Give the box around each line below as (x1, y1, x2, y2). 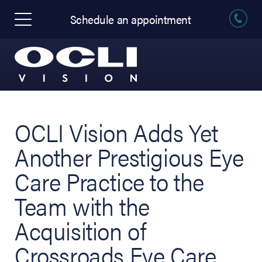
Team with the (15, 188, 150, 223)
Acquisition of (15, 213, 146, 247)
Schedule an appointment (70, 11, 191, 27)
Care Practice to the (15, 164, 205, 198)
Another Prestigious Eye (15, 139, 244, 174)
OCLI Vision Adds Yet (15, 115, 219, 149)
